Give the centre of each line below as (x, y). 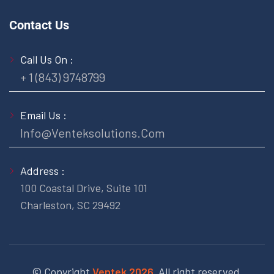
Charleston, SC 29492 (70, 205)
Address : (43, 170)
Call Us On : (47, 59)
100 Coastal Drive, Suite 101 (84, 187)
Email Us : (43, 115)
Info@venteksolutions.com (93, 132)
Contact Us (39, 25)
